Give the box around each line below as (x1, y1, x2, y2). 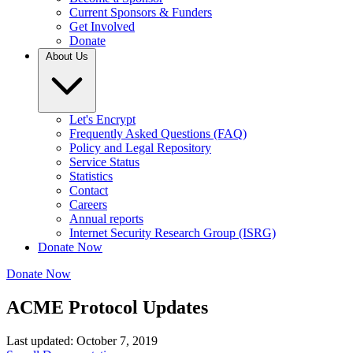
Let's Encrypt (69, 113, 136, 126)
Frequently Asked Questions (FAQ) (69, 127, 247, 140)
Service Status (69, 155, 139, 169)
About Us (46, 50, 88, 62)
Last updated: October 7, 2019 (6, 333, 158, 347)
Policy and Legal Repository (69, 141, 211, 154)
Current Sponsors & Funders (69, 6, 212, 19)
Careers (69, 198, 107, 211)
